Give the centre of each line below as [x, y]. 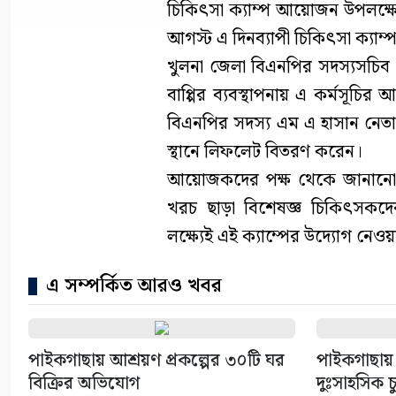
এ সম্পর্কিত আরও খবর [134, 286]
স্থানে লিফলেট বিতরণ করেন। [265, 152]
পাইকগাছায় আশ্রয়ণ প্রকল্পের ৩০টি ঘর [156, 360]
